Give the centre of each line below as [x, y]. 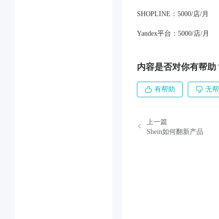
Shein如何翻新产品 [175, 132]
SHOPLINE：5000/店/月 [173, 14]
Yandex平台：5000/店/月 [173, 33]
